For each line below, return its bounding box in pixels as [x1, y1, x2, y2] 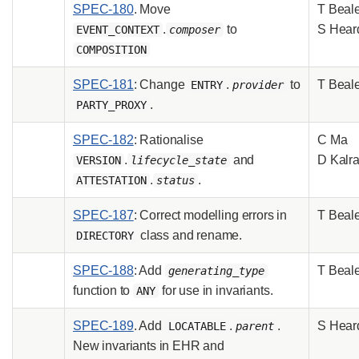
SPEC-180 [73, 2, 134, 16]
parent [235, 319, 274, 333]
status [155, 173, 195, 187]
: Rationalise [133, 132, 204, 147]
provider [232, 78, 284, 91]
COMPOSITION [76, 42, 147, 56]
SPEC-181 [73, 77, 134, 91]
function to [73, 283, 134, 297]
